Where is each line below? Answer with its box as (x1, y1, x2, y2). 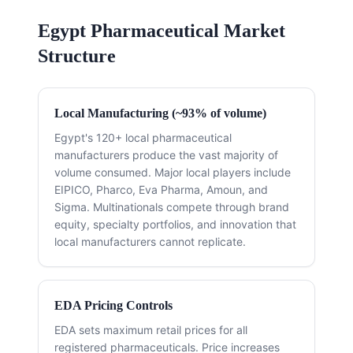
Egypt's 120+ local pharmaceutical (54, 131, 232, 145)
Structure (38, 46, 116, 67)
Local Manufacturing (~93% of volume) (54, 106, 266, 121)
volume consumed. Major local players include (54, 165, 291, 180)
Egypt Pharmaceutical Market (38, 20, 285, 42)
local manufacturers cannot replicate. (54, 235, 246, 249)
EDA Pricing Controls (54, 299, 173, 313)
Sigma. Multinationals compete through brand (54, 200, 289, 214)
